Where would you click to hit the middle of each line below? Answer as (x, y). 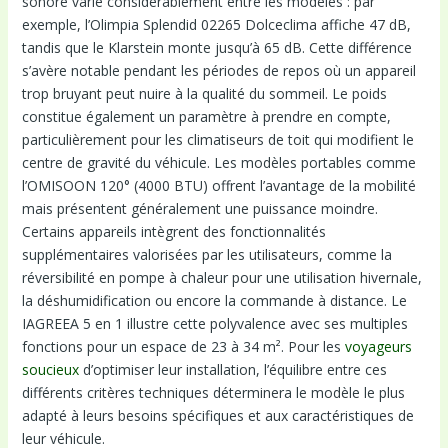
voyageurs (378, 347)
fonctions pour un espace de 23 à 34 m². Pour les (183, 347)
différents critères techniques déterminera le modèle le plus (213, 393)
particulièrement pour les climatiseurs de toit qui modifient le (217, 140)
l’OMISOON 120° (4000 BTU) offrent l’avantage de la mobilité (218, 186)
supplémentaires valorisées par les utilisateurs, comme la (206, 255)
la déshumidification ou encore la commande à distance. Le (214, 301)
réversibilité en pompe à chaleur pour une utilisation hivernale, (221, 278)
